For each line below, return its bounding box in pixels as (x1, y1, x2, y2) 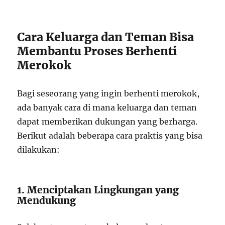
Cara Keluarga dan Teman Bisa (17, 30, 194, 45)
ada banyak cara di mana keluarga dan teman (17, 102, 197, 113)
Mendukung (17, 194, 76, 207)
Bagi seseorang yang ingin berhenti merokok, (17, 88, 200, 99)
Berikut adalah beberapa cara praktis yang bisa (17, 131, 203, 141)
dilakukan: (17, 145, 60, 155)
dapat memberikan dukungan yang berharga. (17, 117, 198, 127)
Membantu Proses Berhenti (17, 44, 177, 59)
